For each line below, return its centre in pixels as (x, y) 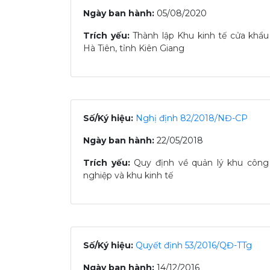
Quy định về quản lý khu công (201, 163)
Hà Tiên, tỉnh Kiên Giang (134, 48)
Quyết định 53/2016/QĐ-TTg (194, 245)
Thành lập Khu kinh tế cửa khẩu (201, 36)
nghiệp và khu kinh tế (128, 175)
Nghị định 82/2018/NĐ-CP (192, 118)
